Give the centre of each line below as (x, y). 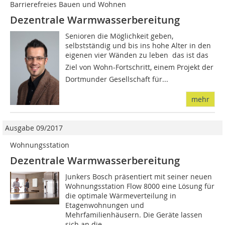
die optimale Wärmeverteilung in (121, 195)
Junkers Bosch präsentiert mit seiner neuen (139, 176)
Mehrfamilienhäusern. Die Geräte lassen (134, 214)
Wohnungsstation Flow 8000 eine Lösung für (140, 186)
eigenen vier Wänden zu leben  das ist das (137, 55)
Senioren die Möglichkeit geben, (120, 36)
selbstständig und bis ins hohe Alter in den (138, 45)
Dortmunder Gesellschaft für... (117, 79)
